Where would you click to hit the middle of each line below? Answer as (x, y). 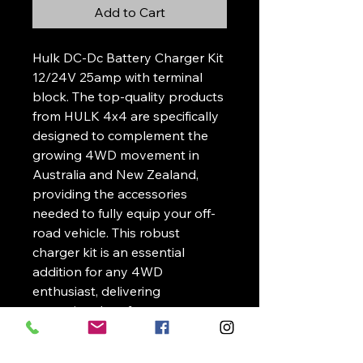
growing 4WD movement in (116, 154)
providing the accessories (110, 193)
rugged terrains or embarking (122, 349)
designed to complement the (120, 135)
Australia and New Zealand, (115, 174)
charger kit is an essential (109, 252)
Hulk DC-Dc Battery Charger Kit (128, 57)
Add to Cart (130, 12)
